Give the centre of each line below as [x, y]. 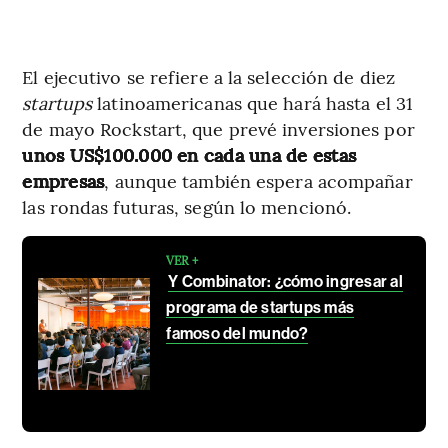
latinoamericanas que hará [209, 103]
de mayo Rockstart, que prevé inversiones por [218, 129]
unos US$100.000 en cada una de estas [189, 155]
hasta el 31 [369, 103]
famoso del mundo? [237, 334]
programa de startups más [260, 308]
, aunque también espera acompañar [258, 181]
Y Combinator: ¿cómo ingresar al [285, 282]
